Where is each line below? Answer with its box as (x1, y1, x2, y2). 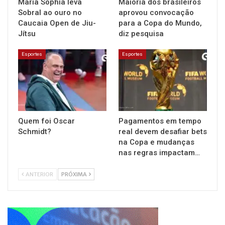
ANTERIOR (25, 171, 53, 178)
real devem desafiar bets (119, 127, 207, 137)
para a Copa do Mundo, (119, 18, 202, 28)
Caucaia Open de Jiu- (18, 18, 96, 28)
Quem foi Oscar (18, 117, 75, 126)
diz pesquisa (119, 29, 164, 38)
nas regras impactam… (119, 148, 200, 158)
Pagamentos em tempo (119, 117, 201, 126)
